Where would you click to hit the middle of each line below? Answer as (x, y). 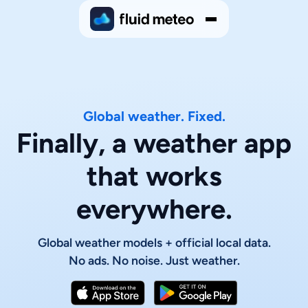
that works (154, 176)
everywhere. (154, 209)
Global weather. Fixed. (154, 116)
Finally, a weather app (154, 143)
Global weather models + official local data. (154, 242)
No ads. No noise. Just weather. (154, 260)
